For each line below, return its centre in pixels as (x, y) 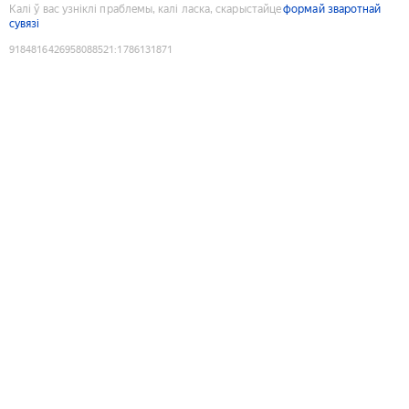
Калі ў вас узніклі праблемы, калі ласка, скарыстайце (146, 9)
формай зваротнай (332, 9)
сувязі (25, 23)
